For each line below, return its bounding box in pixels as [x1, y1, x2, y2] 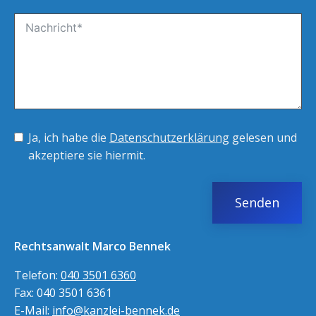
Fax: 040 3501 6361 [14, 284, 112, 300]
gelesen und [229, 129, 297, 145]
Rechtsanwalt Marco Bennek [14, 238, 171, 254]
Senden [235, 193, 279, 211]
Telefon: [14, 267, 61, 283]
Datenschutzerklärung [109, 129, 229, 145]
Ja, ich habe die [28, 129, 109, 145]
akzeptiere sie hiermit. [28, 147, 145, 163]
